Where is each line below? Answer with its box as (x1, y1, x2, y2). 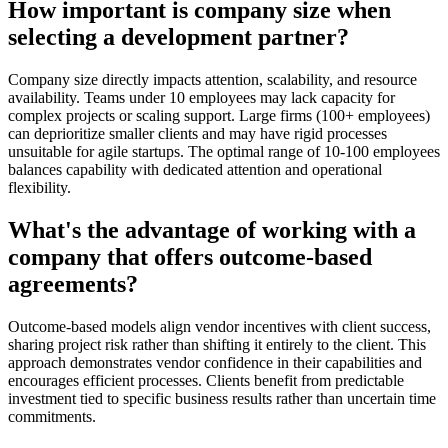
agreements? (8, 270, 138, 297)
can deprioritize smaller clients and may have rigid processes (8, 124, 387, 142)
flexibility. (8, 178, 71, 196)
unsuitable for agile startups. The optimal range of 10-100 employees (8, 142, 440, 160)
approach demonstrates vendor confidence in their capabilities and (8, 353, 422, 371)
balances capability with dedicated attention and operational (8, 160, 382, 178)
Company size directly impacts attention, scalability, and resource (8, 70, 417, 88)
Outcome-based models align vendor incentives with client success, (8, 317, 431, 335)
